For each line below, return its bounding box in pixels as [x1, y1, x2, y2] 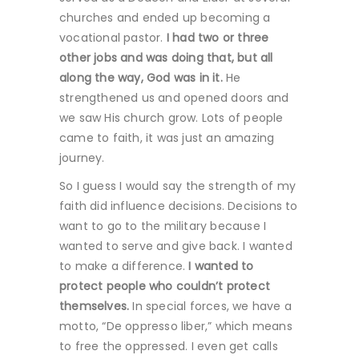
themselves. [59, 297, 130, 314]
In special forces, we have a [129, 297, 292, 314]
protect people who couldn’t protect [59, 277, 270, 294]
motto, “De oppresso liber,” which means [59, 317, 292, 334]
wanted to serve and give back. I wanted [59, 237, 292, 254]
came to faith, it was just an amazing [59, 129, 275, 146]
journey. [59, 149, 105, 166]
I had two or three [166, 29, 269, 46]
